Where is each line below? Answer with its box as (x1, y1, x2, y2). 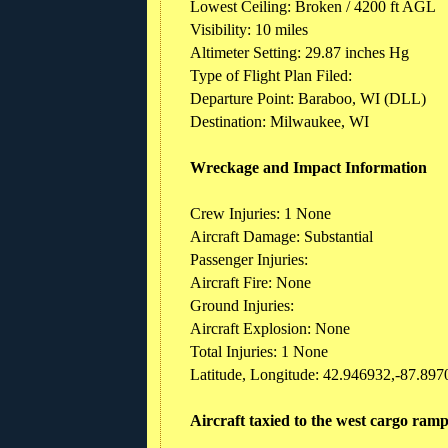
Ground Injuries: (190, 296, 298, 314)
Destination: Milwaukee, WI (190, 112, 369, 130)
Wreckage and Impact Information (190, 158, 427, 176)
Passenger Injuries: (190, 250, 312, 268)
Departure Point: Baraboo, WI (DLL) (190, 89, 430, 107)
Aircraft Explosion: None (190, 319, 350, 337)
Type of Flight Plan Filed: (190, 66, 352, 84)
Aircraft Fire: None (190, 273, 311, 291)
